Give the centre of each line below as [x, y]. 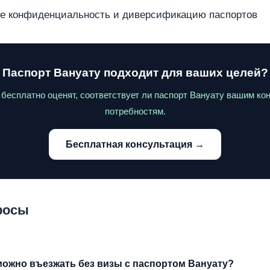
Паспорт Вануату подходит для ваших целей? [135, 72]
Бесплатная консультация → [135, 145]
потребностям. [135, 111]
